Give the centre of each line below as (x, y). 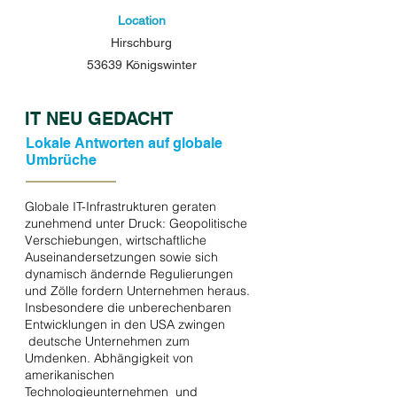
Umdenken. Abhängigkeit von (109, 358)
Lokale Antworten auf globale (124, 143)
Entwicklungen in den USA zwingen (125, 324)
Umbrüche (61, 160)
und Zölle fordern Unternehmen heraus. (137, 291)
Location (141, 20)
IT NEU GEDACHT (99, 119)
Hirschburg (141, 43)
